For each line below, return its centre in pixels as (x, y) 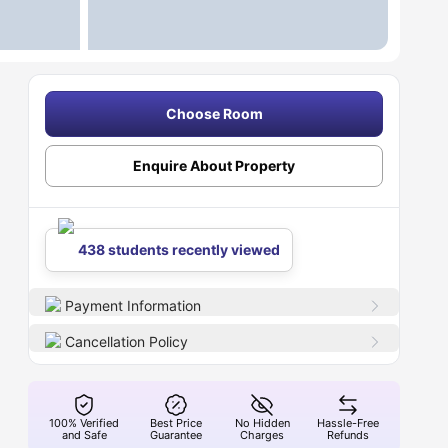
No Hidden (262, 423)
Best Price (176, 423)
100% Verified (84, 423)
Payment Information (133, 305)
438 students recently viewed (179, 249)
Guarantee (176, 435)
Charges (262, 435)
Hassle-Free (348, 423)
